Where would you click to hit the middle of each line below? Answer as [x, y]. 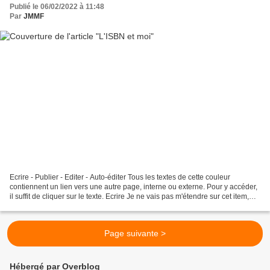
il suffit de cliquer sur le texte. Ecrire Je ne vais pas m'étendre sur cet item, [129, 197]
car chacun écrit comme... [51, 206]
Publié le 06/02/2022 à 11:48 [57, 6]
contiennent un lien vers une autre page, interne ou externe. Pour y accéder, [133, 187]
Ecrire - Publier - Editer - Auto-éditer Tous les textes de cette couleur [120, 177]
